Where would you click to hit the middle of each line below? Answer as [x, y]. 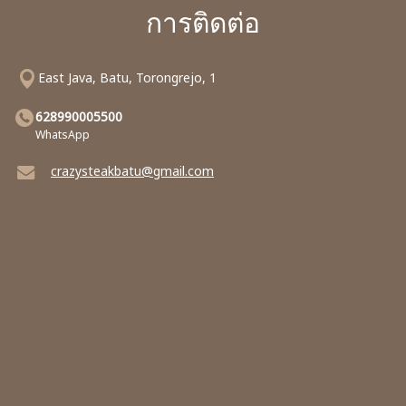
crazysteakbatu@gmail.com [132, 171]
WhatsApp [63, 135]
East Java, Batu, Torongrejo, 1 [127, 77]
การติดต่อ [203, 22]
